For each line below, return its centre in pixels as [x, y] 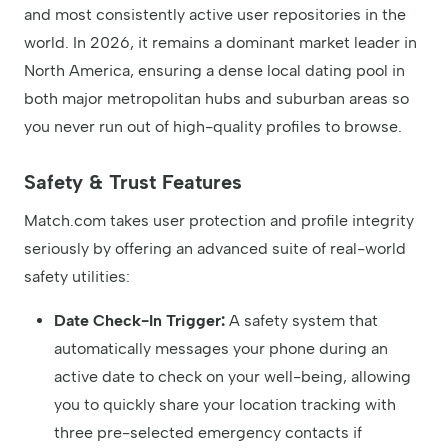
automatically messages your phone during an [221, 348]
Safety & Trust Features [133, 181]
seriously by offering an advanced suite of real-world [215, 248]
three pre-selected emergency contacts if [208, 432]
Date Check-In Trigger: [139, 320]
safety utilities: [77, 276]
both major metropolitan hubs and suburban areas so [216, 98]
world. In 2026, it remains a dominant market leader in [220, 42]
